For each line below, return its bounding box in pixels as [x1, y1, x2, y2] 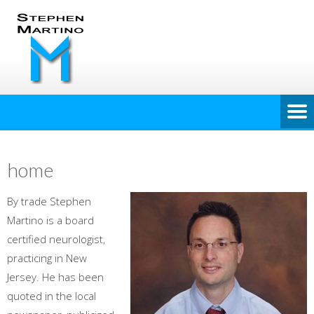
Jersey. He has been [7, 270, 104, 284]
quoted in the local [7, 289, 96, 303]
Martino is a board [7, 213, 94, 227]
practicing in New [7, 251, 87, 265]
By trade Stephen [7, 194, 91, 208]
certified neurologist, [7, 232, 105, 246]
